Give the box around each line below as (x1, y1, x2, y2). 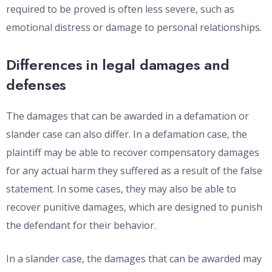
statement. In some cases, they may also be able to (6, 182, 236, 196)
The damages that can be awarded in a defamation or (6, 109, 249, 123)
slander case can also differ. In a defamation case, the (6, 127, 247, 141)
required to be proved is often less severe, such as (6, 2, 234, 16)
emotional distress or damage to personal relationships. (6, 21, 262, 35)
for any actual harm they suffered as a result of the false (6, 164, 262, 178)
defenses (6, 74, 67, 96)
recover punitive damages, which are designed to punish (6, 200, 262, 214)
